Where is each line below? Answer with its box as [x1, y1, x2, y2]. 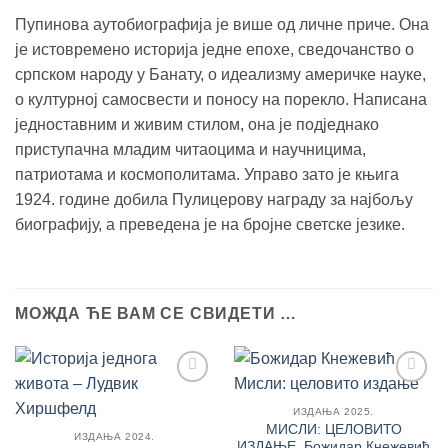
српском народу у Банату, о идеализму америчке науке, [15, 65, 426, 83]
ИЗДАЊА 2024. [74, 431, 155, 443]
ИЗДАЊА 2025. [293, 406, 374, 418]
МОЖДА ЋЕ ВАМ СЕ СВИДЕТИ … [15, 304, 297, 322]
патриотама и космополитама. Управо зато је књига [15, 165, 399, 183]
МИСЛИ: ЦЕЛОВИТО [265, 421, 402, 437]
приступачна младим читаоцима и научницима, [15, 140, 366, 158]
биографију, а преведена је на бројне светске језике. [15, 215, 405, 233]
